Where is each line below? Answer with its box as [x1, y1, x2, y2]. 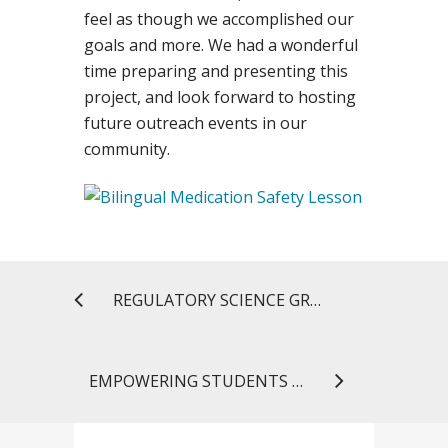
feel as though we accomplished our [84, 8, 354, 31]
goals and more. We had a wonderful [84, 34, 358, 57]
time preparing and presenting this [84, 60, 348, 83]
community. [84, 138, 170, 161]
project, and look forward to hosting [84, 86, 356, 109]
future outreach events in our [84, 112, 307, 135]
